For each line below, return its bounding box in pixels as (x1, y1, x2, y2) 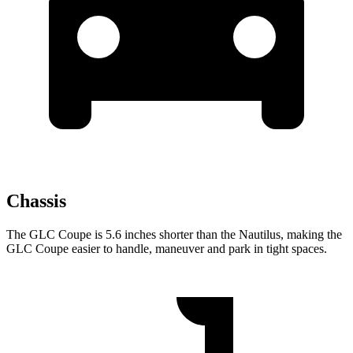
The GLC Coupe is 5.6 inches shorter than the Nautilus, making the (6, 228, 342, 242)
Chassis (6, 191, 66, 212)
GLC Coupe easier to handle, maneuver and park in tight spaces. (6, 242, 327, 256)
